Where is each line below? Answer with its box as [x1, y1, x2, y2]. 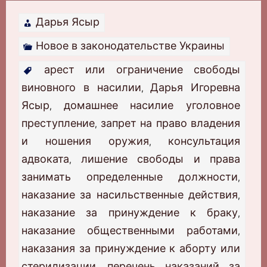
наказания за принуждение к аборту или [21, 242, 240, 255]
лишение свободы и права [80, 153, 240, 166]
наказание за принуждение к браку [21, 206, 238, 219]
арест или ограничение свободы [44, 63, 240, 76]
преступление [21, 117, 95, 130]
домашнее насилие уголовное [63, 99, 241, 112]
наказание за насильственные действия [21, 188, 238, 201]
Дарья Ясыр [36, 15, 100, 29]
